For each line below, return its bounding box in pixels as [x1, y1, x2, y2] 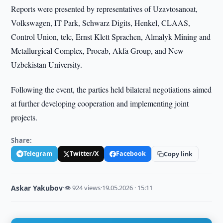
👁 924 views [64, 183, 101, 192]
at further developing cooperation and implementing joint [11, 98, 189, 109]
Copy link [164, 149, 193, 158]
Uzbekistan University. [11, 59, 83, 70]
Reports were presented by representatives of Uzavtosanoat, [11, 3, 198, 14]
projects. [11, 112, 38, 122]
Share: [11, 136, 32, 145]
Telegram [23, 149, 53, 158]
